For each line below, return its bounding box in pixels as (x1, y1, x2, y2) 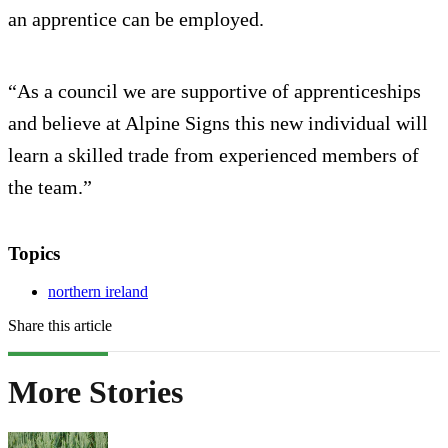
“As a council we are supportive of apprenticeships (8, 79, 421, 102)
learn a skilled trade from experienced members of (8, 143, 419, 166)
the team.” (8, 175, 92, 198)
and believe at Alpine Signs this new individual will (8, 111, 428, 134)
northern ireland (48, 283, 148, 301)
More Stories (8, 373, 183, 410)
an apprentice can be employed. (8, 7, 264, 30)
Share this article (8, 317, 112, 335)
